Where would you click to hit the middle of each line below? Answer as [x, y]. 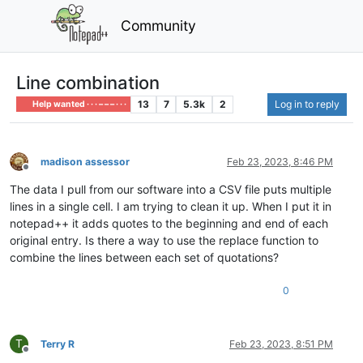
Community [159, 25]
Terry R [58, 344]
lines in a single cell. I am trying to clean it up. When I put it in [171, 206]
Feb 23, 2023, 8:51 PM [281, 344]
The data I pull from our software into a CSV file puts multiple [171, 189]
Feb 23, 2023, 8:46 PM [280, 161]
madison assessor [85, 161]
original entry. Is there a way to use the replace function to [164, 240]
